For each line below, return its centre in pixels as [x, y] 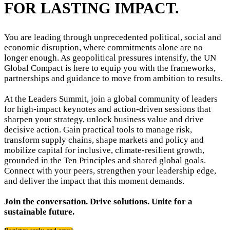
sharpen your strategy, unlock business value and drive [104, 119]
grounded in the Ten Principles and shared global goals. [105, 160]
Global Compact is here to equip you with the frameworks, [110, 68]
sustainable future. [39, 212]
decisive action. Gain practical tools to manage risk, [98, 129]
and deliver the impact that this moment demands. [94, 181]
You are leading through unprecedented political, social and [113, 37]
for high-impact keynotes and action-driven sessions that [108, 109]
